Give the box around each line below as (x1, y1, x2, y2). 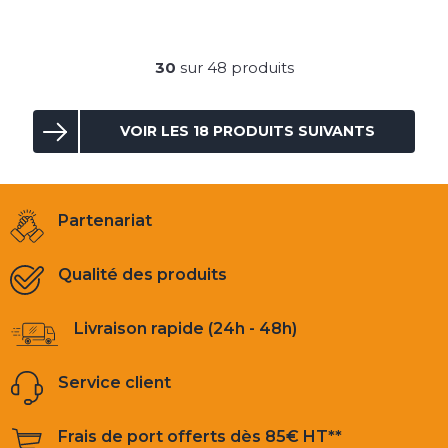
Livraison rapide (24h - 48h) (74, 319, 298, 339)
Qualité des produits (58, 265, 227, 285)
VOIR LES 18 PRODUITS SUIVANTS (120, 122, 375, 141)
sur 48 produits (175, 58, 294, 78)
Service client (58, 373, 171, 393)
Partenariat (58, 211, 152, 231)
